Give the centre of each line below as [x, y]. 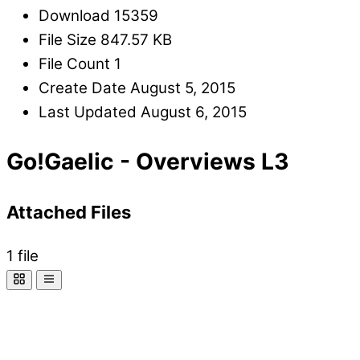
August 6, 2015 [194, 112]
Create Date [84, 88]
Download [76, 16]
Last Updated [90, 112]
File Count [76, 64]
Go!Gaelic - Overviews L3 [148, 161]
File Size [70, 40]
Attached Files [69, 213]
